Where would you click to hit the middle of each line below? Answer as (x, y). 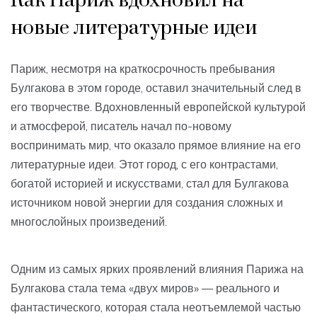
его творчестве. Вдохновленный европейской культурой (158, 107)
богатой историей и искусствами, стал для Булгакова (150, 184)
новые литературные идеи (134, 28)
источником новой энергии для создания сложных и (147, 203)
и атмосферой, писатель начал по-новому (121, 126)
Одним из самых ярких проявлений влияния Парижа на (157, 269)
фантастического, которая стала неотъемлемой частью (156, 307)
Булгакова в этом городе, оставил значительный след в (156, 88)
